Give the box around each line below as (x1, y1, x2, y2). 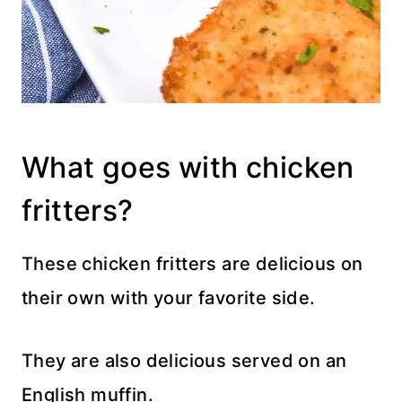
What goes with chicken (22, 150, 354, 186)
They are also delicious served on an (22, 350, 347, 372)
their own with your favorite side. (22, 287, 316, 310)
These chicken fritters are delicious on (22, 253, 363, 275)
